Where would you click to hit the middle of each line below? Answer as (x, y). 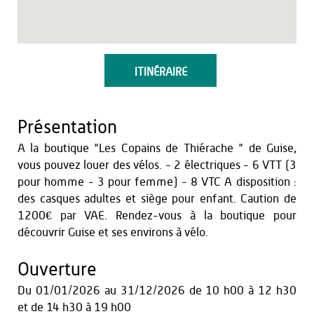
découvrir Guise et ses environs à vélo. (113, 232)
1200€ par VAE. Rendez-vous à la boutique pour (157, 216)
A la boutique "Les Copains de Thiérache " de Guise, (157, 148)
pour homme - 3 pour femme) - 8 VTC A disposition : (157, 182)
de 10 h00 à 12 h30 (243, 291)
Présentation (67, 128)
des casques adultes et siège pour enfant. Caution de (157, 199)
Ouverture (57, 270)
